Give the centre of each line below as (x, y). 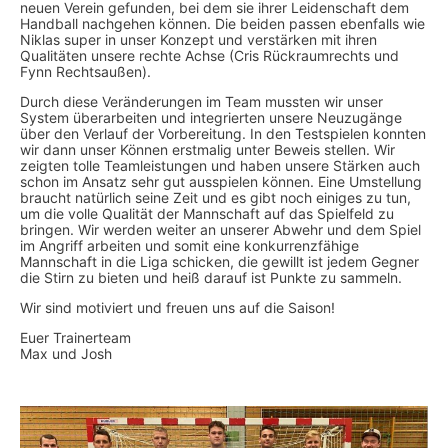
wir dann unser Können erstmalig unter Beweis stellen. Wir (207, 150)
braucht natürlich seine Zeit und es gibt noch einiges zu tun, (215, 198)
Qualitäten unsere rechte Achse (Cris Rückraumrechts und (209, 56)
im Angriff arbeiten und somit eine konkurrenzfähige (189, 246)
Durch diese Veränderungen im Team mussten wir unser (201, 102)
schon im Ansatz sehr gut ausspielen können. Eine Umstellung (221, 182)
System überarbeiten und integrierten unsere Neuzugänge (211, 118)
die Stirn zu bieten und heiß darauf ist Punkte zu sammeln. (211, 278)
